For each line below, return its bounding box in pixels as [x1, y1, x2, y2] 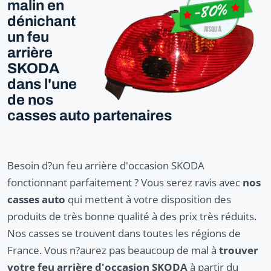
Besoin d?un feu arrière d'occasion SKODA [7, 158, 204, 172]
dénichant [7, 13, 76, 29]
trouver [217, 243, 258, 257]
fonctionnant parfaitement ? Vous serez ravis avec [7, 175, 243, 189]
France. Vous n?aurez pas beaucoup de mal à [7, 243, 217, 257]
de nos [7, 91, 53, 108]
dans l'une [7, 76, 77, 92]
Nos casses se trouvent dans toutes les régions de [7, 226, 241, 240]
